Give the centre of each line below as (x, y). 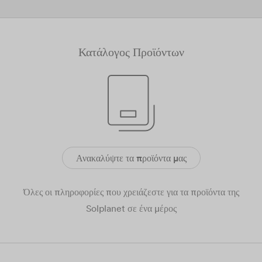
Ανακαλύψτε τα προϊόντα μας (131, 158)
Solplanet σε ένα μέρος (131, 208)
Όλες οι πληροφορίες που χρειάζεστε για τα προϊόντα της (131, 192)
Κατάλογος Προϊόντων (131, 52)
